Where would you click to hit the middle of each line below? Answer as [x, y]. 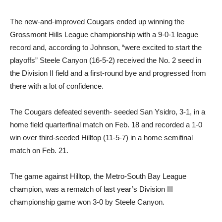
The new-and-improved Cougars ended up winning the [97, 22]
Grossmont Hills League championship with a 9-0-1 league [104, 35]
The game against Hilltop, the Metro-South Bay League [98, 176]
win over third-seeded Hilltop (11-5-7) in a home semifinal [101, 138]
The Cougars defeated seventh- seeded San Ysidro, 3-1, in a [108, 112]
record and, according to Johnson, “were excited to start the [106, 48]
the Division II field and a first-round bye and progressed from [108, 73]
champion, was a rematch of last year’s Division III [91, 189]
